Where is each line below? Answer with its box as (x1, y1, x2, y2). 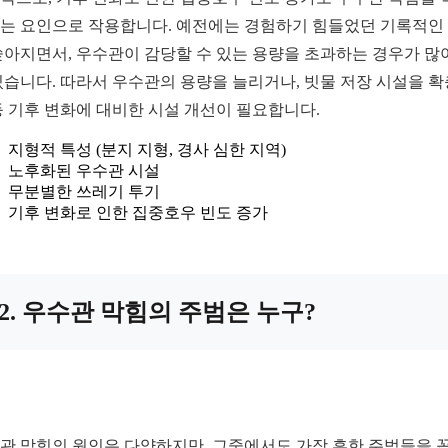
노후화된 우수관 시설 (8, 162, 160, 179)
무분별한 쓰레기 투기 (8, 183, 160, 200)
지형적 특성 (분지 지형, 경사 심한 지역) (8, 141, 286, 158)
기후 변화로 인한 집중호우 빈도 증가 (8, 204, 268, 221)
